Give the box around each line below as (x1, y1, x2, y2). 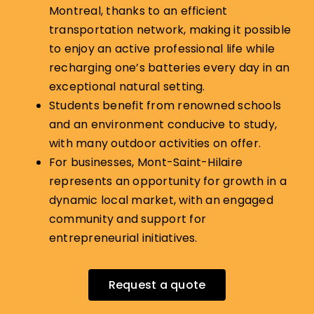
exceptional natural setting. (48, 78, 208, 95)
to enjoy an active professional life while (48, 41, 275, 57)
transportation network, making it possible (48, 22, 292, 39)
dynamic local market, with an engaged (48, 192, 273, 209)
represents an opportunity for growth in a (48, 173, 287, 190)
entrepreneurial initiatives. (48, 230, 200, 247)
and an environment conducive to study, (48, 116, 278, 133)
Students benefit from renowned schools (48, 97, 282, 114)
